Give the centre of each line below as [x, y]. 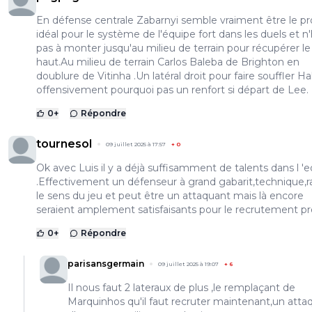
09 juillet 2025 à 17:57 [136, 145]
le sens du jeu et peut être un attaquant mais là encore [170, 196]
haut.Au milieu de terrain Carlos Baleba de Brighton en [168, 62]
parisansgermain [106, 264]
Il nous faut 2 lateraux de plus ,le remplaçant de [181, 288]
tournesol [64, 144]
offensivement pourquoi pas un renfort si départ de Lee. [172, 90]
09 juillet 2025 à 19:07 [188, 264]
